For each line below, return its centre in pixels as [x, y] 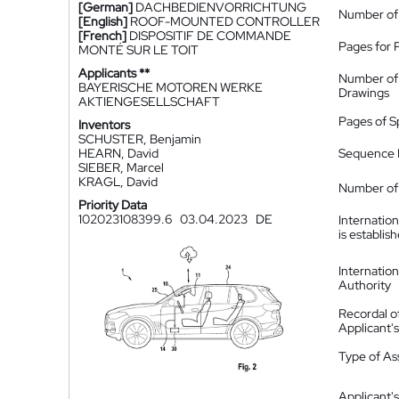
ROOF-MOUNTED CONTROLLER [225, 21]
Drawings [364, 93]
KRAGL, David [118, 182]
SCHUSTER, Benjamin [140, 139]
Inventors [104, 125]
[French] [102, 36]
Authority [365, 285]
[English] [103, 21]
